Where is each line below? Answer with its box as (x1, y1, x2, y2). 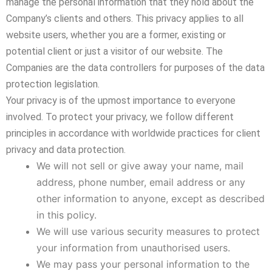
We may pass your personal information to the (36, 258, 250, 270)
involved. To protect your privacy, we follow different (6, 111, 234, 123)
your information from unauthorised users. (36, 242, 230, 254)
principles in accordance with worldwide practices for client (6, 127, 260, 139)
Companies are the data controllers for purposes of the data (6, 62, 265, 73)
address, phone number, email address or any (36, 176, 245, 188)
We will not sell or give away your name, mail (36, 160, 243, 172)
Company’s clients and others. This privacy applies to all (6, 13, 243, 24)
